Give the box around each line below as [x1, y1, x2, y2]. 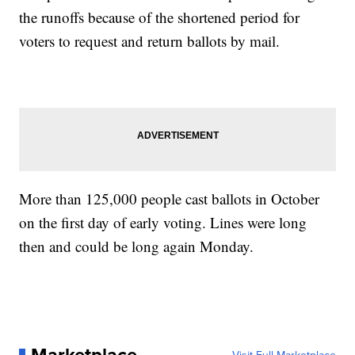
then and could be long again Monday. [19, 236, 254, 257]
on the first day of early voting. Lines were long [19, 212, 307, 233]
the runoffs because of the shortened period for [19, 7, 300, 28]
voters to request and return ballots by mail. [19, 31, 281, 52]
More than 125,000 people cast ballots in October [19, 189, 320, 209]
